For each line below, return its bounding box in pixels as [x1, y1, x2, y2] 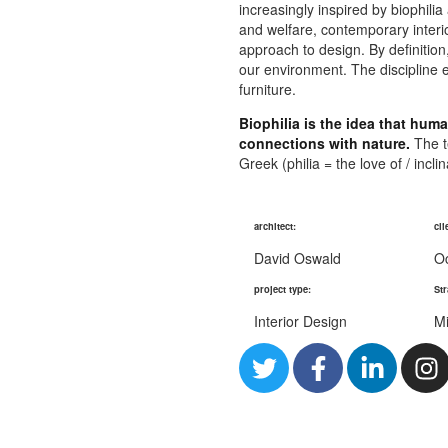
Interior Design [254, 311, 347, 332]
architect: [254, 219, 296, 234]
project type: [254, 282, 311, 297]
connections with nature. [239, 133, 410, 154]
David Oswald [254, 248, 341, 269]
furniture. [239, 79, 296, 100]
